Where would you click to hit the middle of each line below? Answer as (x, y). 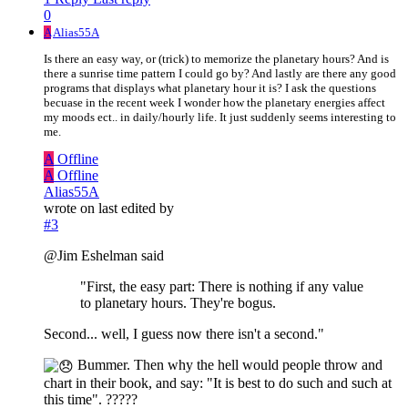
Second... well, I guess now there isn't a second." (184, 334)
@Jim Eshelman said (104, 256)
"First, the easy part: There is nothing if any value (222, 287)
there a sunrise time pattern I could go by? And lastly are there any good (220, 74)
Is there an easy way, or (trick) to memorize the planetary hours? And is (216, 59)
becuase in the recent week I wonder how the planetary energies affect (214, 103)
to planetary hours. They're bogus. (178, 303)
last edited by (136, 209)
